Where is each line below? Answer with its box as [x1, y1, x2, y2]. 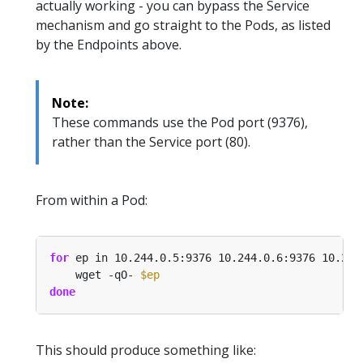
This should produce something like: [36, 341, 256, 360]
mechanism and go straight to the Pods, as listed [36, 16, 331, 35]
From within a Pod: [36, 191, 147, 210]
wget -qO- [49, 268, 140, 282]
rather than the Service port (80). [52, 133, 250, 152]
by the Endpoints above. [36, 36, 181, 54]
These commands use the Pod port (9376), [52, 113, 308, 132]
